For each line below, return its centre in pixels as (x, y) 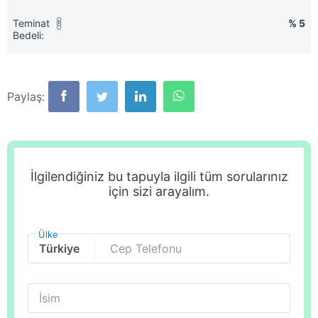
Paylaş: (26, 97)
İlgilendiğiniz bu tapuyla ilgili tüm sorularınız (159, 176)
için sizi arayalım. (159, 191)
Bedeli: (28, 35)
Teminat (31, 23)
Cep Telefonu (146, 248)
